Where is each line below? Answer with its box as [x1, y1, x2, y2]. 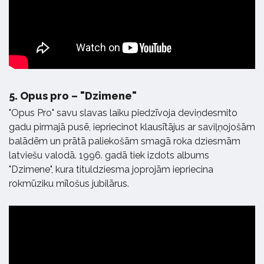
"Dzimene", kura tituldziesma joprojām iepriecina [9, 163, 213, 175]
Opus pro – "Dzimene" [18, 89, 137, 102]
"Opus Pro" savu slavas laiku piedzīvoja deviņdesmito [9, 107, 237, 118]
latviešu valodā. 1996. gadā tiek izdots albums [9, 149, 209, 161]
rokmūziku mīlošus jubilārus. [9, 177, 129, 189]
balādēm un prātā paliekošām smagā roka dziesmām [9, 135, 240, 147]
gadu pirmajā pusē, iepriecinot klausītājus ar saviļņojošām [9, 121, 255, 133]
